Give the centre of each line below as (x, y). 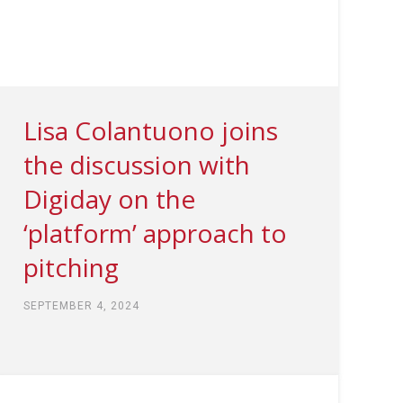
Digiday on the (109, 198)
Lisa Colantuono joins (150, 130)
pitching (71, 267)
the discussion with (136, 164)
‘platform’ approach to (155, 233)
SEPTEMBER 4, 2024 (81, 305)
